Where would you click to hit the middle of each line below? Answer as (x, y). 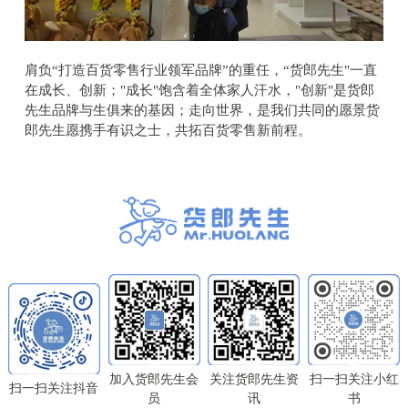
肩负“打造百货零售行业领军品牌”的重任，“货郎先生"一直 (200, 71)
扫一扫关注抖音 (54, 389)
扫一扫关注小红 (354, 379)
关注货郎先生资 (254, 379)
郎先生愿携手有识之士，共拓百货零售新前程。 (168, 131)
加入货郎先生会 (154, 379)
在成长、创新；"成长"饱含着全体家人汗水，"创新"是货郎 (199, 91)
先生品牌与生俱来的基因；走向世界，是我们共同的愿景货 (202, 111)
